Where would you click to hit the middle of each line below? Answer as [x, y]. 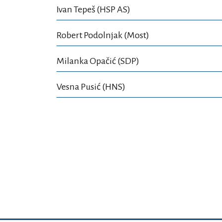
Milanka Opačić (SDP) [98, 61]
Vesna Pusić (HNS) [91, 87]
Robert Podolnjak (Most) [103, 35]
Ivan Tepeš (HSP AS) [93, 9]
